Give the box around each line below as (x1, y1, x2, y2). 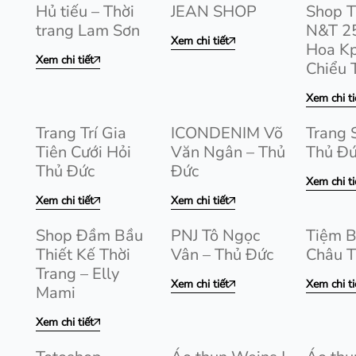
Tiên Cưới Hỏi (36, 141, 131, 163)
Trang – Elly (36, 263, 119, 284)
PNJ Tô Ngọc (171, 225, 260, 246)
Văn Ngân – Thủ (171, 141, 285, 163)
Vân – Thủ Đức (171, 244, 273, 265)
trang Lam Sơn (36, 20, 140, 41)
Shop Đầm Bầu (36, 225, 143, 246)
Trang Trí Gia (36, 122, 126, 144)
